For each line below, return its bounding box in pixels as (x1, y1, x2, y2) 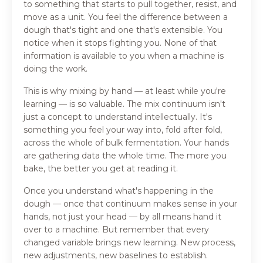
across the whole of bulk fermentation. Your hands (23, 137, 229, 149)
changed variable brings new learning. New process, (23, 237, 235, 248)
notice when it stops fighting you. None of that (23, 38, 217, 49)
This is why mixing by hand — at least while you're (23, 86, 226, 97)
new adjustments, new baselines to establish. (23, 250, 208, 261)
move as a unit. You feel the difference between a (23, 12, 228, 23)
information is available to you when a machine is (23, 50, 224, 62)
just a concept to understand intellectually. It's (23, 112, 212, 123)
